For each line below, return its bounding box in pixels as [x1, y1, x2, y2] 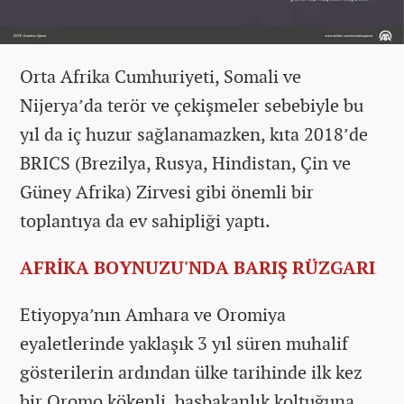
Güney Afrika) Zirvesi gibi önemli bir [20, 179, 314, 205]
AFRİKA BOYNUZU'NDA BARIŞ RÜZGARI [20, 255, 375, 280]
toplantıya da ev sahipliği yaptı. [20, 208, 274, 234]
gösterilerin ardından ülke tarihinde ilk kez [20, 360, 363, 385]
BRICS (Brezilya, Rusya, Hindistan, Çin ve [20, 151, 351, 176]
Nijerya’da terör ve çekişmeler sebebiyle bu [20, 93, 363, 118]
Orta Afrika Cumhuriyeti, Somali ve [20, 64, 301, 89]
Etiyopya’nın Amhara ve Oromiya [20, 302, 286, 327]
